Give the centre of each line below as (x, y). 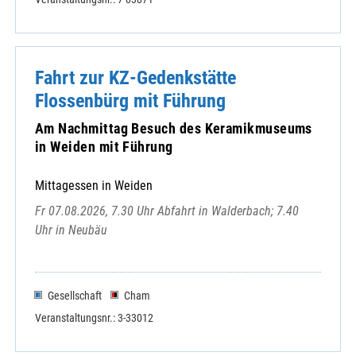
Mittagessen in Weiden (94, 185)
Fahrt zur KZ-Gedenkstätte (135, 78)
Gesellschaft (74, 296)
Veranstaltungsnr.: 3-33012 (94, 318)
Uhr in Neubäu (71, 230)
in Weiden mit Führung (104, 147)
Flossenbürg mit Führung (130, 101)
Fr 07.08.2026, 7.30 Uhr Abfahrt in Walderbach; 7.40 (167, 211)
